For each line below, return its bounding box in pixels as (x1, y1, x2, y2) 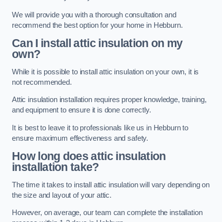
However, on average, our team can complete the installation (12, 209, 203, 217)
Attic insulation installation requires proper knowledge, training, (12, 96, 207, 104)
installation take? (12, 161, 99, 174)
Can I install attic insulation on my (12, 37, 183, 50)
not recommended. (12, 78, 72, 86)
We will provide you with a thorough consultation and (12, 10, 176, 19)
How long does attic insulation (12, 150, 166, 163)
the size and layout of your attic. (12, 191, 112, 199)
